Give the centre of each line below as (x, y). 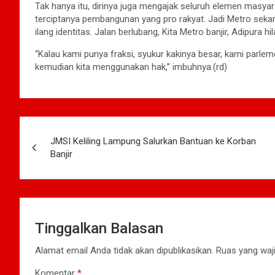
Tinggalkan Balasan (99, 228)
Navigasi (56, 128)
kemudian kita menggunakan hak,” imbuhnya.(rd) (131, 67)
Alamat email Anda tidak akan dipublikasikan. (124, 250)
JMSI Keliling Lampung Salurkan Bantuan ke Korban (153, 141)
